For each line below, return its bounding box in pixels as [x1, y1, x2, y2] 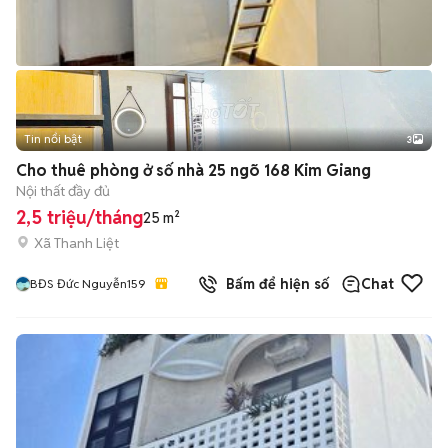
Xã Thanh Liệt [34, 233, 119, 252]
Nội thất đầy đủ [16, 182, 110, 200]
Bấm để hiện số [218, 275, 329, 293]
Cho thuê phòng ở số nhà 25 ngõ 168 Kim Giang [16, 160, 371, 181]
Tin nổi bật [24, 131, 82, 146]
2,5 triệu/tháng [16, 206, 143, 229]
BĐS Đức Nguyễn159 [30, 276, 146, 291]
